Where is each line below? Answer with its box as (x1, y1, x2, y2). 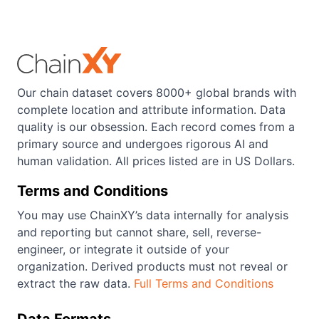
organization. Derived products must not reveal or (17, 259, 288, 273)
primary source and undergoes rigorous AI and (17, 137, 268, 151)
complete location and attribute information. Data (17, 103, 286, 117)
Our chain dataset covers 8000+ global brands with (17, 85, 296, 100)
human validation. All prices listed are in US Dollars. (17, 154, 295, 168)
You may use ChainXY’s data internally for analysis (17, 208, 288, 222)
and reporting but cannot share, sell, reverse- (17, 225, 261, 239)
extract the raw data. (17, 276, 134, 291)
